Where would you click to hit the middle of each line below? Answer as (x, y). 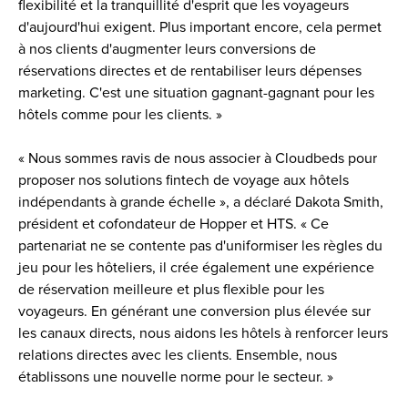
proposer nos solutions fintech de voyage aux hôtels (184, 180)
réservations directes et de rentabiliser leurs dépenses (190, 71)
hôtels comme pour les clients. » (120, 114)
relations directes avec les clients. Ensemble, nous (178, 355)
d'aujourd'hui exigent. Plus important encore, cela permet (200, 27)
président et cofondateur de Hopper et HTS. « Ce (173, 224)
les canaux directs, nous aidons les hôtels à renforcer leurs (203, 333)
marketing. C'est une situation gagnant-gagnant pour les (196, 92)
